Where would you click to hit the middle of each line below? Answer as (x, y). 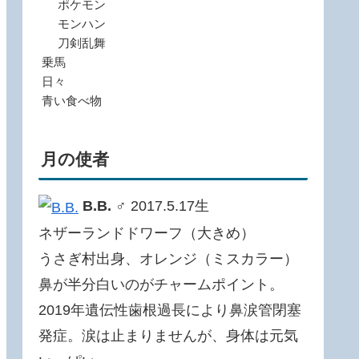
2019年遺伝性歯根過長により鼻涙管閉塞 (170, 310)
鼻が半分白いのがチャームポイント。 (161, 284)
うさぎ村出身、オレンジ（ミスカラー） (168, 258)
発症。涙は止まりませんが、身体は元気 (168, 335)
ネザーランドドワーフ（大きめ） (147, 233)
